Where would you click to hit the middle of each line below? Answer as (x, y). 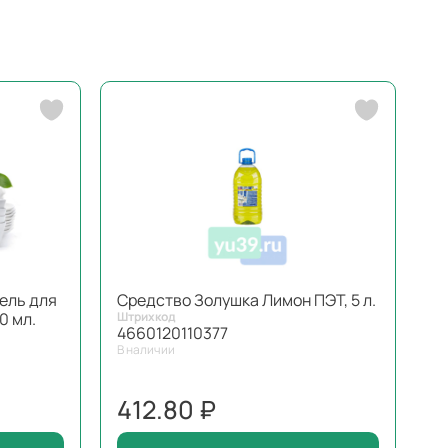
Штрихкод (146, 317)
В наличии (145, 350)
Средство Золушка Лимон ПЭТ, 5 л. (246, 300)
